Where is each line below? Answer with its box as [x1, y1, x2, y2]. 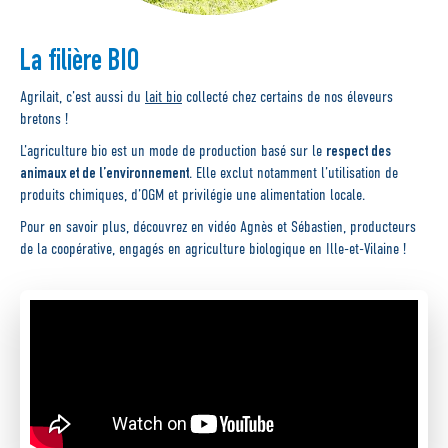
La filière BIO [20, 42, 139, 79]
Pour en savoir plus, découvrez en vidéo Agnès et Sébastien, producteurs [20, 218, 416, 236]
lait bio [145, 88, 182, 106]
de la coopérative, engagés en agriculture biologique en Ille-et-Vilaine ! [20, 240, 406, 258]
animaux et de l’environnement [20, 163, 189, 183]
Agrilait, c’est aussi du [20, 88, 145, 106]
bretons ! [20, 110, 68, 128]
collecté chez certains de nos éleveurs [186, 88, 393, 106]
